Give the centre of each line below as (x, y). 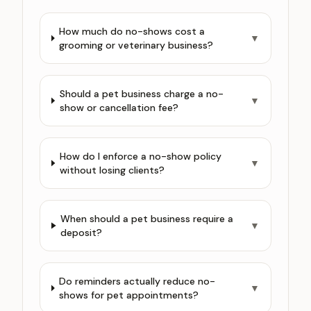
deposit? (82, 233)
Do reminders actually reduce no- (137, 281)
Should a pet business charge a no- (141, 94)
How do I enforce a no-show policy (140, 156)
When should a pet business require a (147, 219)
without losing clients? (112, 170)
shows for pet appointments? (129, 295)
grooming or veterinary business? (136, 45)
